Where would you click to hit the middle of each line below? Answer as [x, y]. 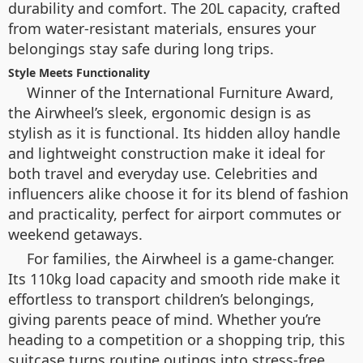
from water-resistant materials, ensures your [162, 29]
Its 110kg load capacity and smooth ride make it [174, 279]
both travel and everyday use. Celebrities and [163, 174]
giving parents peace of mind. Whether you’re [164, 320]
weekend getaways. [75, 235]
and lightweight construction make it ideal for [167, 154]
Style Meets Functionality [79, 73]
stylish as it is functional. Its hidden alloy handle [174, 133]
